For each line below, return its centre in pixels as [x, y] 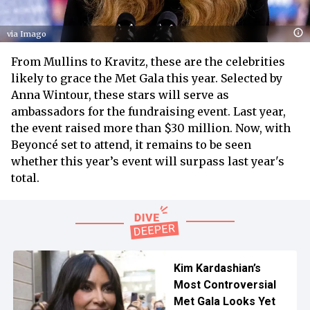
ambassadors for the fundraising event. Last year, [148, 111]
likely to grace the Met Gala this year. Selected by [147, 78]
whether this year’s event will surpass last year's [148, 161]
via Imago [27, 34]
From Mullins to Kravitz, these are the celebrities [148, 61]
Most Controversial [225, 284]
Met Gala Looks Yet [224, 301]
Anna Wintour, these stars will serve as [120, 94]
